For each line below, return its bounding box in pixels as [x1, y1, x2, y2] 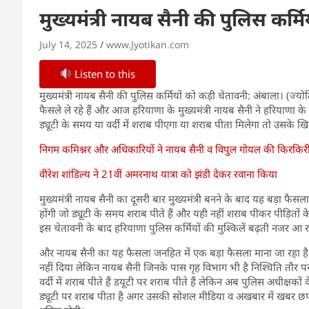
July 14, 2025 [39, 37, 97, 51]
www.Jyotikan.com [106, 37, 189, 51]
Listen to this [72, 66, 136, 81]
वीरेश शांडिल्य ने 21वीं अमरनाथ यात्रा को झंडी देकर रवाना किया [39, 166, 277, 181]
